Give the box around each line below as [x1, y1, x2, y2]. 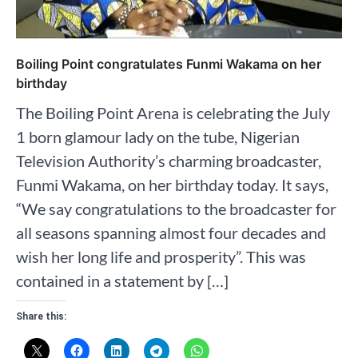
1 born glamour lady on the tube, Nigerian [16, 126, 300, 146]
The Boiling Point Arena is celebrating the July [16, 102, 330, 122]
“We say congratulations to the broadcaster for [16, 198, 336, 218]
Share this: [16, 310, 66, 322]
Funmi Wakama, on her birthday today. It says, [16, 174, 328, 194]
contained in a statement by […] [16, 270, 229, 290]
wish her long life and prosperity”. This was [16, 246, 306, 266]
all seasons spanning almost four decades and [16, 222, 326, 242]
